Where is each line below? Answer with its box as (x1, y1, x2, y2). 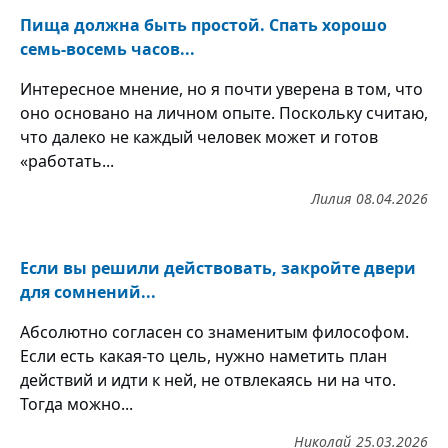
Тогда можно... (20, 392, 133, 415)
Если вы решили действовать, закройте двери (20, 256, 416, 279)
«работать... (20, 149, 114, 172)
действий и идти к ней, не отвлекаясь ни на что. (20, 368, 396, 391)
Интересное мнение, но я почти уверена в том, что (20, 77, 423, 100)
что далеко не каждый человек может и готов (20, 125, 378, 148)
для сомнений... (20, 280, 156, 303)
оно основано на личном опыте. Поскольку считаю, (20, 101, 428, 124)
